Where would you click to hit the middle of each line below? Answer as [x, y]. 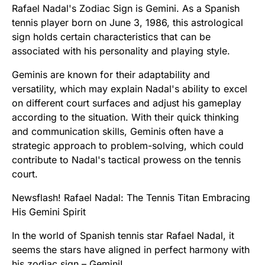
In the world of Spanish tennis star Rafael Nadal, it [123, 236]
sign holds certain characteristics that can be [111, 37]
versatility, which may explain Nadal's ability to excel [130, 89]
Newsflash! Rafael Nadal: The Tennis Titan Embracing [131, 198]
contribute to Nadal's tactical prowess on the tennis [126, 160]
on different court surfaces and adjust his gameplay [127, 103]
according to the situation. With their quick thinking [125, 117]
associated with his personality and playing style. [121, 51]
